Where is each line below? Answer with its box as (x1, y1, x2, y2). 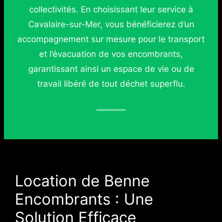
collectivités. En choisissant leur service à (29, 4, 193, 14)
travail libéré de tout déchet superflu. (37, 78, 185, 89)
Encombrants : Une (14, 190, 153, 209)
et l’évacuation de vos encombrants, (39, 49, 183, 59)
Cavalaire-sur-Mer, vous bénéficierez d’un (28, 19, 194, 29)
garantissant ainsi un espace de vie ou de (28, 63, 194, 74)
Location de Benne (14, 171, 150, 190)
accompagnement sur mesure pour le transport (17, 34, 205, 44)
